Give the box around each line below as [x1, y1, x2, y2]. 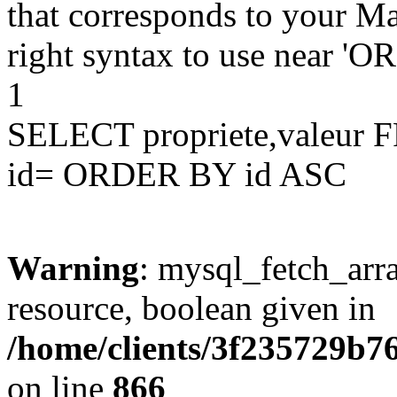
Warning [7, 249, 139, 287]
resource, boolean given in [7, 289, 376, 327]
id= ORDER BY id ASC [7, 155, 346, 193]
